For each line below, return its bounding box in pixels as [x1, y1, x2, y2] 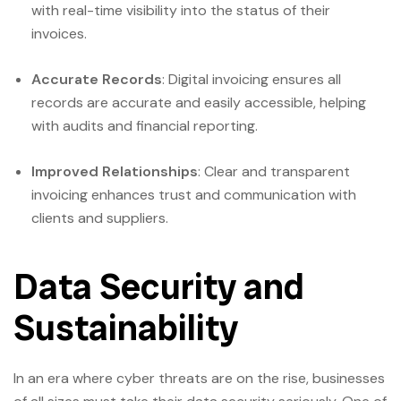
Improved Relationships [31, 161, 198, 181]
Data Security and [13, 262, 304, 310]
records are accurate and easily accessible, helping [31, 92, 366, 112]
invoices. [31, 23, 87, 43]
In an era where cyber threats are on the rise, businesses [13, 369, 385, 388]
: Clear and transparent [198, 161, 350, 181]
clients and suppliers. [31, 208, 168, 227]
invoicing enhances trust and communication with [31, 184, 356, 204]
